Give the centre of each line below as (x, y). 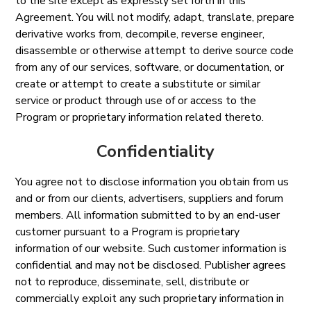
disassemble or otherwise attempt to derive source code (155, 51)
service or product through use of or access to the (136, 101)
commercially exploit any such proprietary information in (150, 299)
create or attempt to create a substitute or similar (138, 84)
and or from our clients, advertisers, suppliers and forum (150, 199)
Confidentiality (155, 151)
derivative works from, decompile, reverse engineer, (140, 34)
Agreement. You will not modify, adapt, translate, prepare (155, 17)
